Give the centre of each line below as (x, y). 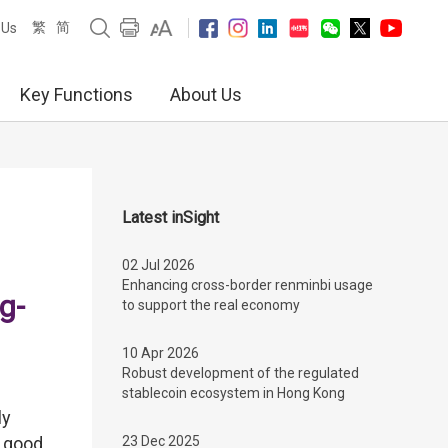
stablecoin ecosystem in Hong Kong (233, 393)
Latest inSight (170, 217)
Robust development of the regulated (240, 373)
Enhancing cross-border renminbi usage (247, 285)
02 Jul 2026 (158, 265)
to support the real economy (211, 305)
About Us (206, 94)
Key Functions (76, 94)
